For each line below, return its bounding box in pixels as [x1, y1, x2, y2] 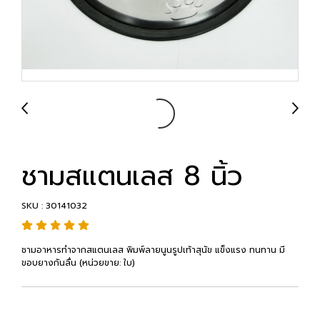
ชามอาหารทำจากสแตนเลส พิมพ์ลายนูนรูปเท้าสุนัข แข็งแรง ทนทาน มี [21, 244, 285, 256]
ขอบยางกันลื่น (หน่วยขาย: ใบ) [21, 256, 135, 269]
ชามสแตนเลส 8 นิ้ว [21, 156, 243, 196]
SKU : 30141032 [21, 199, 87, 212]
